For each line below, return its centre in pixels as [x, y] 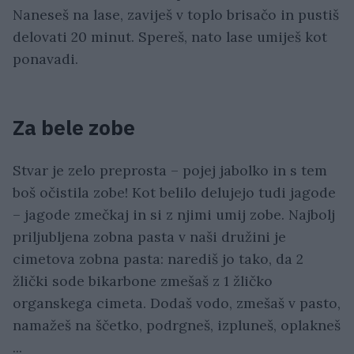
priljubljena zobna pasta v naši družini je [149, 237]
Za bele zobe [74, 128]
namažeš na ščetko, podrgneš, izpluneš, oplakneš [177, 326]
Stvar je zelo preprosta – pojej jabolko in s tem [170, 171]
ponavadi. [45, 59]
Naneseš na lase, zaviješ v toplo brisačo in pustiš [176, 15]
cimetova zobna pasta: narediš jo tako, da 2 [158, 259]
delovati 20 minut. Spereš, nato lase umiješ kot [170, 37]
